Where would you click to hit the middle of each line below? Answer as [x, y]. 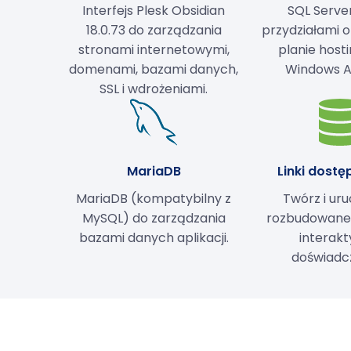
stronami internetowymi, [154, 49]
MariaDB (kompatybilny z [154, 198]
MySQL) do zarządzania [154, 218]
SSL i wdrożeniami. [154, 89]
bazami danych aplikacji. [154, 237]
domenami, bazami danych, [154, 69]
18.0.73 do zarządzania [154, 30]
